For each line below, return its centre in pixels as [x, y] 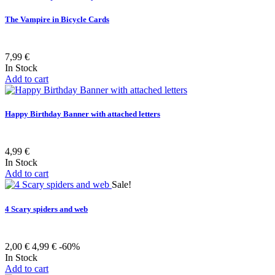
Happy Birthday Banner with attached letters [83, 114]
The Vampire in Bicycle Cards [57, 19]
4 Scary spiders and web [46, 209]
